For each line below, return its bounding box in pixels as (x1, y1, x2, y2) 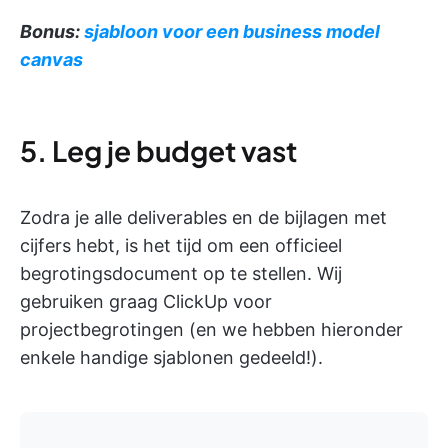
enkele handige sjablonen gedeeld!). (20, 346, 323, 368)
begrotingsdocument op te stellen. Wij (20, 262, 342, 284)
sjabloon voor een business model (84, 20, 380, 42)
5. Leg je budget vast (20, 132, 297, 168)
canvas (20, 48, 83, 70)
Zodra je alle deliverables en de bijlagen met (20, 206, 387, 228)
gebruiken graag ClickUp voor (20, 290, 272, 312)
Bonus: (20, 20, 84, 42)
